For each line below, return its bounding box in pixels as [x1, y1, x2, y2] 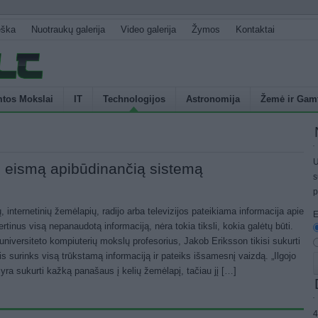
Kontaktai [236, 24, 275, 35]
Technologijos [103, 94, 165, 104]
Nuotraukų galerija [31, 24, 105, 35]
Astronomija [186, 94, 240, 104]
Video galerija [121, 24, 176, 35]
